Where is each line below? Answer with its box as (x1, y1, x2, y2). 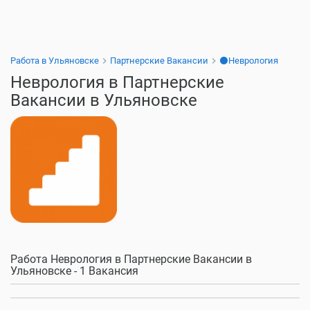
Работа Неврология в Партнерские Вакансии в (10, 253, 252, 266)
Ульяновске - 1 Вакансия (10, 264, 138, 277)
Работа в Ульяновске (10, 55, 99, 66)
